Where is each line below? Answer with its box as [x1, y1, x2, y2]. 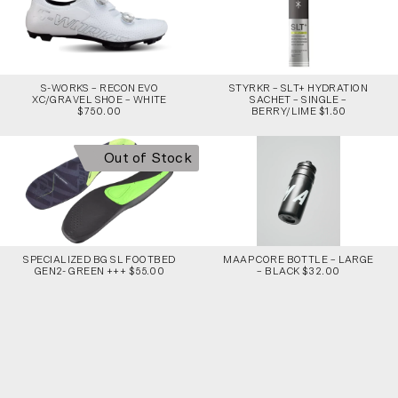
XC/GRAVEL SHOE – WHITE [32, 94, 167, 105]
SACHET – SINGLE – [250, 94, 347, 105]
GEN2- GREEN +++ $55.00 [34, 267, 165, 277]
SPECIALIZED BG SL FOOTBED [23, 255, 176, 266]
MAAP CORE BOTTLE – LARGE [223, 255, 374, 266]
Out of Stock [104, 150, 192, 165]
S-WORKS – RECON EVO [40, 83, 159, 93]
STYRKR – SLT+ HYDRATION [228, 83, 369, 93]
